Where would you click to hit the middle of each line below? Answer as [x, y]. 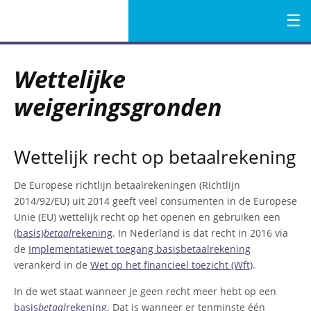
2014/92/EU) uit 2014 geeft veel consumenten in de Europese [155, 201]
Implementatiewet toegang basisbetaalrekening [140, 249]
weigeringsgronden [118, 107]
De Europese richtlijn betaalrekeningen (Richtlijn [127, 185]
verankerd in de [52, 265]
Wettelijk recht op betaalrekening [155, 158]
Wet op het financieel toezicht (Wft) [171, 265]
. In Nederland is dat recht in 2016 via [200, 233]
